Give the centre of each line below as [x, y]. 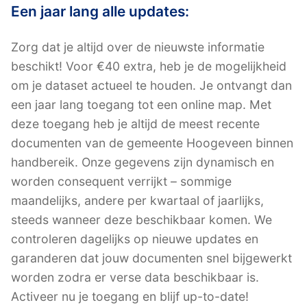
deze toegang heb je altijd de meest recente [135, 124]
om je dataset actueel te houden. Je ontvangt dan [151, 86]
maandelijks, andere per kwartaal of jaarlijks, [137, 201]
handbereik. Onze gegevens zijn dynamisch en [143, 162]
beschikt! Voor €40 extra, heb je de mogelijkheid [149, 66]
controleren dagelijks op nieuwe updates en [135, 239]
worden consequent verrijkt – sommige [121, 182]
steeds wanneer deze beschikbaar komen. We [142, 220]
